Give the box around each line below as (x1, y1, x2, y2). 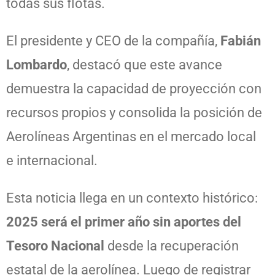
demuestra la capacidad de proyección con (6, 80, 261, 96)
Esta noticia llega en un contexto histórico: (6, 190, 258, 206)
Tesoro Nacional (6, 238, 104, 254)
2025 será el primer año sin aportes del (6, 214, 241, 230)
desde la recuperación (104, 238, 239, 254)
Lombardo (6, 56, 67, 72)
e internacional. (6, 152, 98, 168)
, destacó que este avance (67, 56, 222, 72)
